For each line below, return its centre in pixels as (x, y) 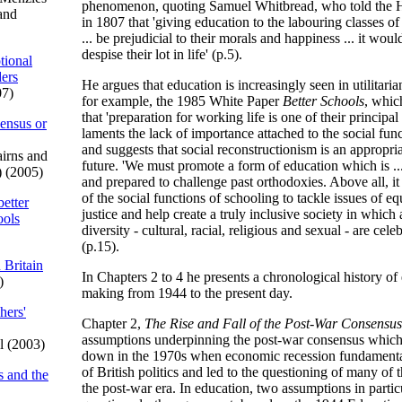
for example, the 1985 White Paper (182, 101)
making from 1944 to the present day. (187, 293)
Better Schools (323, 101)
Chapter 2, (113, 323)
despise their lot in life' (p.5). (162, 54)
